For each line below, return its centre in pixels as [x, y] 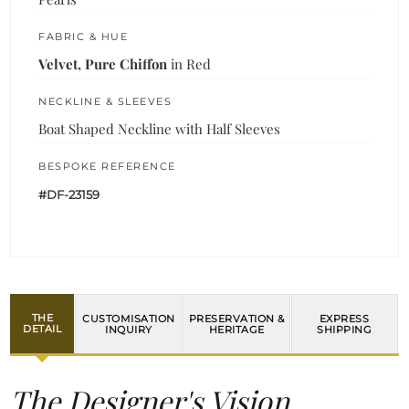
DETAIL [42, 329]
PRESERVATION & [236, 318]
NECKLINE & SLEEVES [105, 101]
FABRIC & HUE [84, 36]
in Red [189, 63]
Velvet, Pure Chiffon [103, 63]
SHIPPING [345, 329]
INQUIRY [129, 329]
